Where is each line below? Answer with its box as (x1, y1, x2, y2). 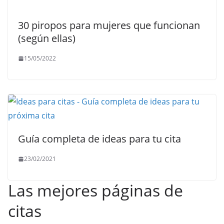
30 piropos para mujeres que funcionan (18, 18, 200, 32)
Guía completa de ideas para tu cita (18, 132, 181, 145)
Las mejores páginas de (8, 179, 183, 201)
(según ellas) (18, 31, 75, 45)
